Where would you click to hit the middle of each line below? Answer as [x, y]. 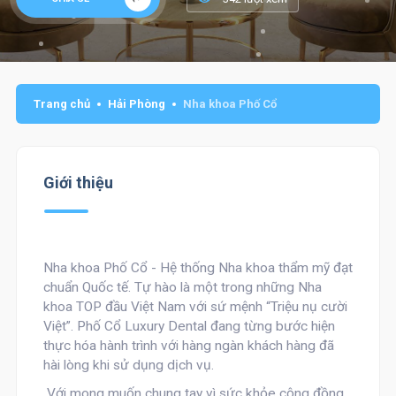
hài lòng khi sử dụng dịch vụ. [128, 365]
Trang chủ [61, 104]
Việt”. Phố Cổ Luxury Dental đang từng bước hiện [189, 326]
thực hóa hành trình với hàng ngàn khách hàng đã [188, 346]
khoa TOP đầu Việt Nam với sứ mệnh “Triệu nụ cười [195, 307]
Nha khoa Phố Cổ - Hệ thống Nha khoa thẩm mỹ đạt [198, 268]
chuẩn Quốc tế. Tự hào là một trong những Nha [182, 287]
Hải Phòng [136, 104]
